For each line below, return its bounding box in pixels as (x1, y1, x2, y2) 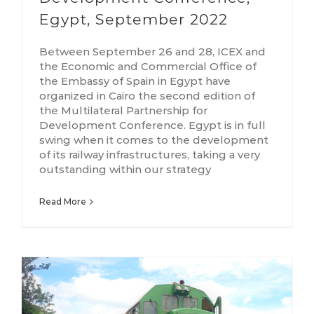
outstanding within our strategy (39, 163, 211, 177)
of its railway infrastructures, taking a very (39, 148, 260, 162)
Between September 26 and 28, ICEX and (39, 45, 266, 59)
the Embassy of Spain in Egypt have (39, 74, 231, 88)
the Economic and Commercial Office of (39, 60, 257, 74)
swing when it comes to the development (39, 133, 268, 147)
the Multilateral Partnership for (39, 104, 207, 118)
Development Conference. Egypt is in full (39, 118, 266, 132)
